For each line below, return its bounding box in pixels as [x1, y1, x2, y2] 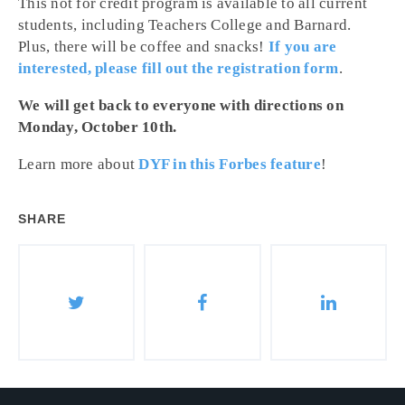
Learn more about [18, 155, 139, 173]
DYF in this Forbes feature [138, 155, 321, 173]
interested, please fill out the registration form [18, 60, 339, 77]
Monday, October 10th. [18, 118, 177, 136]
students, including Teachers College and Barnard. [18, 16, 352, 33]
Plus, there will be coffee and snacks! [18, 38, 265, 55]
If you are [264, 38, 337, 55]
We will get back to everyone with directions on [18, 97, 344, 114]
